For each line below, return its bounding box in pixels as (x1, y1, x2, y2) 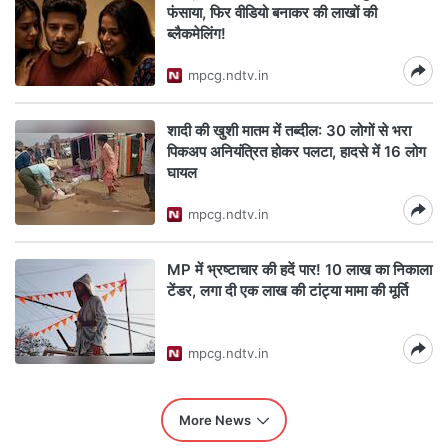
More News (179, 412, 251, 428)
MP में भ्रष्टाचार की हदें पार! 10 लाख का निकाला (167, 260, 432, 279)
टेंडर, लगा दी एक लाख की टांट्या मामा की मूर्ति (167, 281, 408, 300)
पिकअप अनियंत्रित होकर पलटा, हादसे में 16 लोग (167, 142, 426, 161)
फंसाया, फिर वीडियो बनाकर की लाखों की (167, 3, 377, 22)
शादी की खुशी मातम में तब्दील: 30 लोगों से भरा (167, 121, 411, 140)
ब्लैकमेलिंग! (167, 24, 226, 43)
